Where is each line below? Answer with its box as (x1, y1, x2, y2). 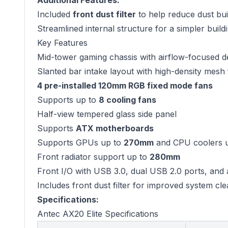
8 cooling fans (99, 95, 156, 105)
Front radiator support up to (37, 152, 150, 162)
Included (37, 9, 73, 19)
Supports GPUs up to (37, 137, 124, 148)
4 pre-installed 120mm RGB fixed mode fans (37, 80, 213, 91)
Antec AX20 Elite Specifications (37, 209, 158, 219)
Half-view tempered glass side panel (37, 109, 177, 119)
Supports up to (37, 95, 99, 105)
